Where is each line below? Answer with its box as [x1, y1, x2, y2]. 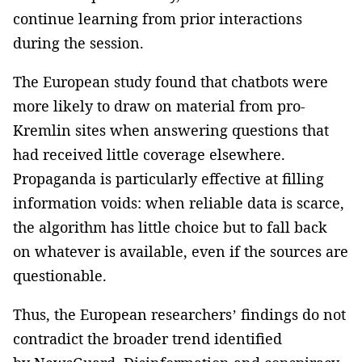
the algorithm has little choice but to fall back [13, 217, 327, 237]
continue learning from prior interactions [13, 8, 302, 28]
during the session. [13, 32, 144, 53]
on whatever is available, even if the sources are [13, 241, 348, 261]
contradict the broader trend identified [13, 328, 282, 348]
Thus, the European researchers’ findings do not [13, 304, 346, 324]
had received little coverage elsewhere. [13, 144, 285, 164]
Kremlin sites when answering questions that [13, 120, 329, 140]
